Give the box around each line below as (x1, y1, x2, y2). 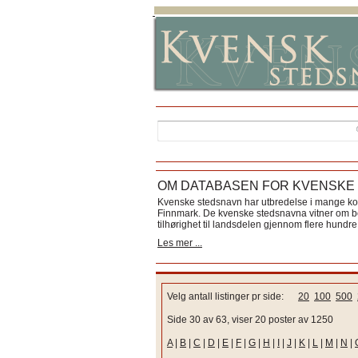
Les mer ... (157, 237, 202, 249)
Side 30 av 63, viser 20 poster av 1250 (167, 314, 333, 325)
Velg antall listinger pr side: (167, 291, 298, 302)
